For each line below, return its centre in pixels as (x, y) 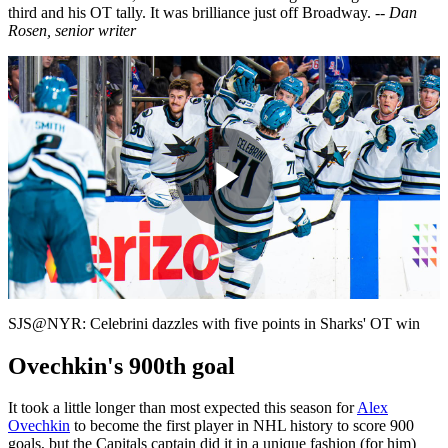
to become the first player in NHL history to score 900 (242, 426)
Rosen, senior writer (72, 30)
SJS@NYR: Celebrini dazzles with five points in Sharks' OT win (214, 323)
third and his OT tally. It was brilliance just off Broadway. (191, 12)
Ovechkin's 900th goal (121, 365)
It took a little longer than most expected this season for (182, 408)
